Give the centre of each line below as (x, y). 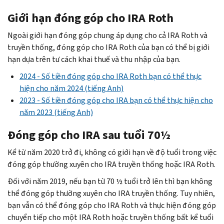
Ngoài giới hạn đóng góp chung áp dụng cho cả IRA (94, 35)
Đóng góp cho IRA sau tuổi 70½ (89, 135)
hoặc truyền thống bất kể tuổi (162, 217)
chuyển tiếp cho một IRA (50, 217)
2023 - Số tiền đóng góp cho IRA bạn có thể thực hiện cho (116, 100)
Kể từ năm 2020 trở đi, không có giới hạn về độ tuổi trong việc (112, 152)
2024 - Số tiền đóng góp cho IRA (74, 76)
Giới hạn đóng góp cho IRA (78, 18)
